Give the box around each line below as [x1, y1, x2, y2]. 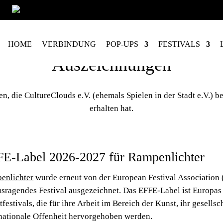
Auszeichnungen [52, 54, 171, 75]
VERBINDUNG [42, 40, 96, 48]
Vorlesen [87, 5, 118, 14]
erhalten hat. [90, 104, 133, 113]
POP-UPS [106, 40, 138, 48]
